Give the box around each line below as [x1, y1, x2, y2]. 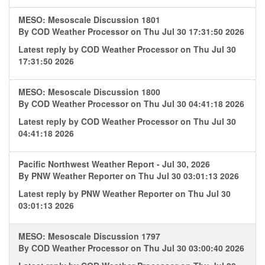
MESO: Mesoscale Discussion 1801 [18, 14, 160, 25]
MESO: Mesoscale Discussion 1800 [18, 86, 160, 98]
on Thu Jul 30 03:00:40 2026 [131, 242, 244, 254]
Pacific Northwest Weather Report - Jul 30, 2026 [18, 158, 210, 170]
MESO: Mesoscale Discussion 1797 [18, 230, 160, 242]
